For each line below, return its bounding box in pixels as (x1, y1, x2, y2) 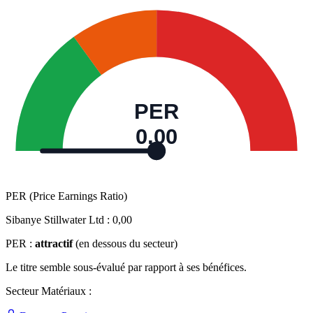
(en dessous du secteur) (75, 238, 177, 250)
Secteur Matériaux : (6, 285, 92, 298)
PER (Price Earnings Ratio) (6, 190, 127, 203)
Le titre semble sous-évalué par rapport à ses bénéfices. (6, 261, 247, 274)
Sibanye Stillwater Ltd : (6, 214, 112, 226)
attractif (35, 238, 73, 250)
